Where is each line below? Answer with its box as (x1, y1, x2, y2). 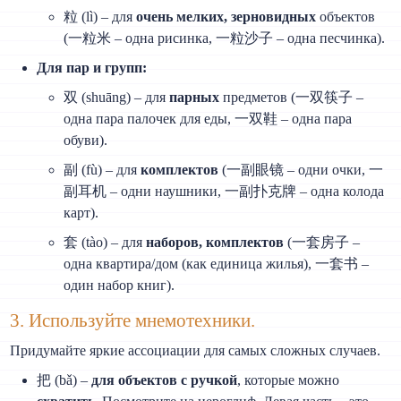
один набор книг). (64, 277, 175, 293)
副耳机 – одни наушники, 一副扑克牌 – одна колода (64, 183, 385, 199)
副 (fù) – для (64, 161, 141, 177)
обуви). (64, 132, 108, 148)
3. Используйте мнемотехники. (10, 309, 256, 330)
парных (169, 89, 220, 105)
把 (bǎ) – (37, 372, 92, 388)
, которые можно (237, 372, 340, 388)
